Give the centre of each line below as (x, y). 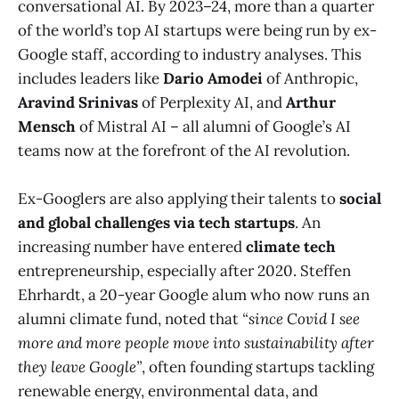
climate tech (291, 247)
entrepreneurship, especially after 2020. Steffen (184, 271)
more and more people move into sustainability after (196, 343)
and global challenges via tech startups (156, 223)
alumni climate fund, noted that (130, 319)
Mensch (47, 127)
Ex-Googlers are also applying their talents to (179, 199)
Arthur (311, 103)
